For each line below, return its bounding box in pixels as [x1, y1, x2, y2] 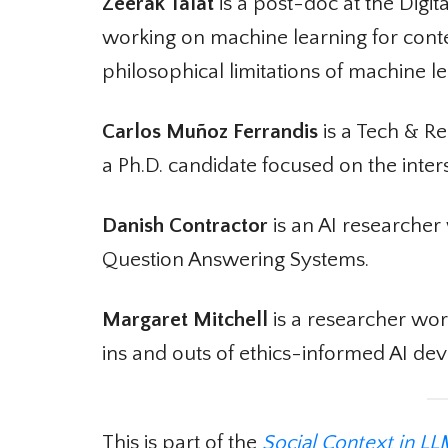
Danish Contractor [94, 214, 261, 238]
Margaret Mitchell [94, 308, 261, 332]
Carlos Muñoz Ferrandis [94, 120, 311, 144]
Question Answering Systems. [94, 248, 362, 272]
